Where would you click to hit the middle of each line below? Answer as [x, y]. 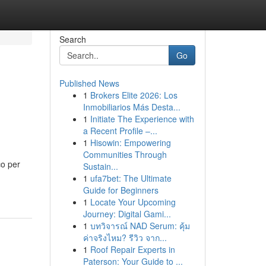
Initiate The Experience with [142, 119]
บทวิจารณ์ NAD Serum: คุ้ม [140, 226]
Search [72, 39]
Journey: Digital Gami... [127, 214]
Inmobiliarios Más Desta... [132, 107]
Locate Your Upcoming [133, 202]
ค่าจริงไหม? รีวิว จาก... [125, 237]
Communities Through [125, 154]
